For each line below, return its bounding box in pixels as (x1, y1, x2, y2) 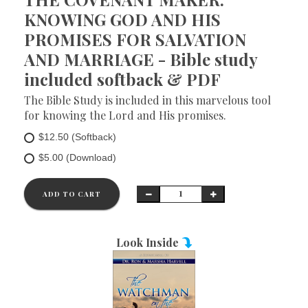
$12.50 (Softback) (38, 131, 116, 142)
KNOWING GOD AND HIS (24, 8, 221, 30)
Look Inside (115, 235, 181, 250)
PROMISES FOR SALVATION (24, 28, 246, 50)
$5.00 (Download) (38, 152, 116, 163)
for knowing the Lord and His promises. (24, 108, 226, 122)
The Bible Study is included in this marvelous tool (24, 93, 271, 107)
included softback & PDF (24, 68, 221, 90)
